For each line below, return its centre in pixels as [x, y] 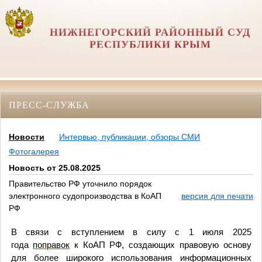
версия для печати [217, 196]
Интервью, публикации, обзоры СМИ [130, 137]
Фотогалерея [34, 152]
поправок [51, 245]
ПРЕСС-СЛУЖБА [49, 105]
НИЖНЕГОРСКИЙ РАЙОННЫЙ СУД [150, 32]
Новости [27, 137]
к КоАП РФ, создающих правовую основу [161, 245]
